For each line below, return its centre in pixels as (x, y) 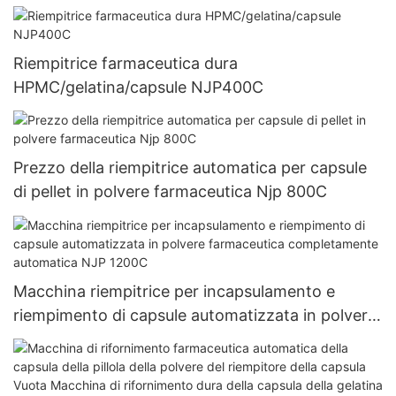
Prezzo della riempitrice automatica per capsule (190, 168)
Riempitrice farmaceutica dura (126, 64)
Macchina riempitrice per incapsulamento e (174, 291)
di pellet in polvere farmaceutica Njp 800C (170, 192)
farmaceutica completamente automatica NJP (185, 339)
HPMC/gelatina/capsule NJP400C (138, 88)
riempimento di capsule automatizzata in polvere (195, 315)
